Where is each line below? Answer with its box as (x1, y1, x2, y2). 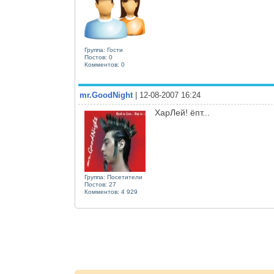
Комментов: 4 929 (84, 188, 138, 195)
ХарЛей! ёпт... (155, 108, 210, 117)
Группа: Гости (84, 46, 123, 53)
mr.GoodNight (80, 91, 133, 100)
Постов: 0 (84, 54, 113, 61)
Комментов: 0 (84, 61, 125, 68)
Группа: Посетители (84, 174, 143, 180)
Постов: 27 (84, 181, 116, 188)
